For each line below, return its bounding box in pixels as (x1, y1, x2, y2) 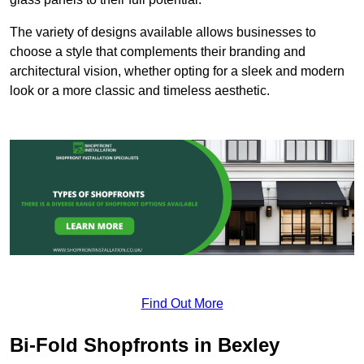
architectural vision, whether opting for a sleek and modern (10, 64, 344, 79)
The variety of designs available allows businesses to (10, 25, 316, 40)
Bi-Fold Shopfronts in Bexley (10, 333, 279, 356)
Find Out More (141, 296, 223, 310)
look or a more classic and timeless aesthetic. (10, 84, 270, 98)
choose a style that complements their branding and (10, 45, 305, 59)
